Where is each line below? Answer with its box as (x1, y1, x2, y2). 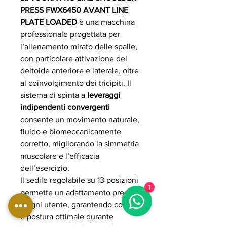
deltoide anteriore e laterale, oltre (20, 66, 139, 75)
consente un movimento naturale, (20, 115, 139, 124)
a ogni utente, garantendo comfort (20, 200, 141, 209)
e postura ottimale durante (20, 212, 113, 221)
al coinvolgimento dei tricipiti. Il (20, 78, 131, 87)
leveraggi (87, 90, 120, 99)
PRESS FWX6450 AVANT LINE (20, 5, 128, 14)
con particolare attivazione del (20, 54, 127, 63)
